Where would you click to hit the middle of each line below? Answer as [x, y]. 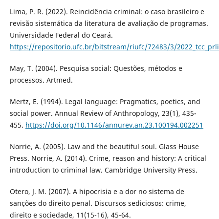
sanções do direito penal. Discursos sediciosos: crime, [98, 203]
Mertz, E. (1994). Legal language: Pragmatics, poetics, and [105, 102]
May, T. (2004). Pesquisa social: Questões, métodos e [96, 68]
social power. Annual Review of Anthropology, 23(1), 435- [103, 113]
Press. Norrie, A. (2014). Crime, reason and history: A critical [108, 158]
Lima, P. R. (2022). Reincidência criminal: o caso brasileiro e [107, 12]
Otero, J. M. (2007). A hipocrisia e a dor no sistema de [97, 192]
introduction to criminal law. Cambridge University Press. [103, 170]
